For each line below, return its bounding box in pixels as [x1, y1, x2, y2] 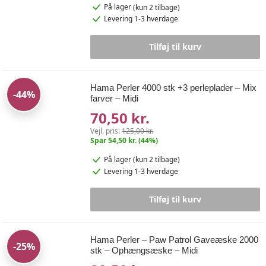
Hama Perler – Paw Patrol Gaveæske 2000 [90, 234, 259, 245]
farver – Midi [90, 93, 139, 103]
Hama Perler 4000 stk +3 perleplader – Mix [90, 82, 257, 93]
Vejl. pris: [90, 125, 122, 136]
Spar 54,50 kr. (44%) [90, 135, 159, 145]
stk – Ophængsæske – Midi [90, 245, 198, 255]
